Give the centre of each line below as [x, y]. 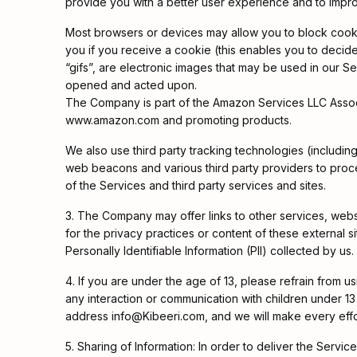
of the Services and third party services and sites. [196, 185]
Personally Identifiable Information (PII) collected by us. [210, 251]
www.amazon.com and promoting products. [178, 120]
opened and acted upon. [131, 85]
